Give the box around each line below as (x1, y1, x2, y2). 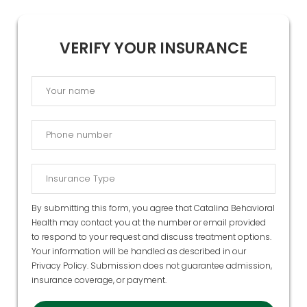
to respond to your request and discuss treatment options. (32, 231, 271, 243)
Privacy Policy (32, 260, 87, 272)
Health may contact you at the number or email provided (32, 217, 266, 229)
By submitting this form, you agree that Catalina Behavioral (32, 202, 275, 214)
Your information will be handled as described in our (32, 245, 246, 258)
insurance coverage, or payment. (32, 274, 167, 286)
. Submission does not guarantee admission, (87, 260, 272, 272)
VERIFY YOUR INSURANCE (60, 38, 247, 60)
